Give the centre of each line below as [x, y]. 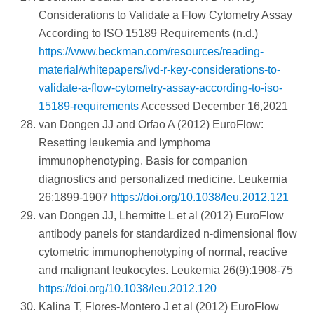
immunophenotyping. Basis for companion [143, 161]
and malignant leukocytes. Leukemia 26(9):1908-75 [166, 271]
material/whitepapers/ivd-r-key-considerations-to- [159, 70]
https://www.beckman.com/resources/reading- [151, 52]
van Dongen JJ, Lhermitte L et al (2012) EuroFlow [161, 216]
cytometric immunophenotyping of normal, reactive [163, 252]
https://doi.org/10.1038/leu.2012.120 [128, 289]
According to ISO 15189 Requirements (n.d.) [148, 34]
